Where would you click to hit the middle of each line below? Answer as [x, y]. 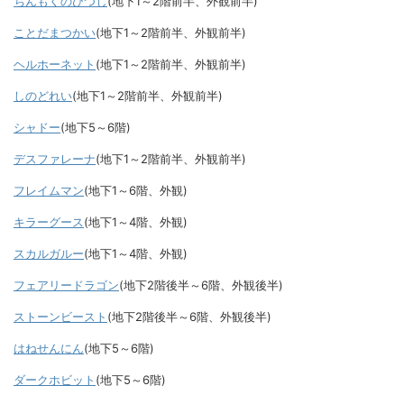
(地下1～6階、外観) [136, 191]
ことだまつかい [55, 33]
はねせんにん [49, 349]
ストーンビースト [60, 317]
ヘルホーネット [55, 64]
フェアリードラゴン [66, 285]
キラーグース [49, 222]
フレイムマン [49, 191]
